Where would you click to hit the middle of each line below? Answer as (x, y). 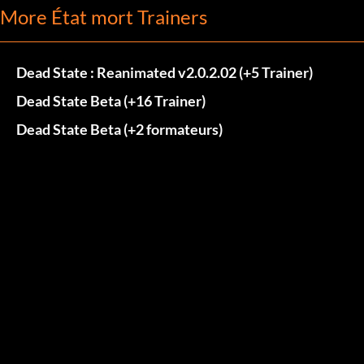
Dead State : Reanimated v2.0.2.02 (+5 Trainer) (165, 72)
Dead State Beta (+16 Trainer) (111, 100)
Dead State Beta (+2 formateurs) (119, 129)
